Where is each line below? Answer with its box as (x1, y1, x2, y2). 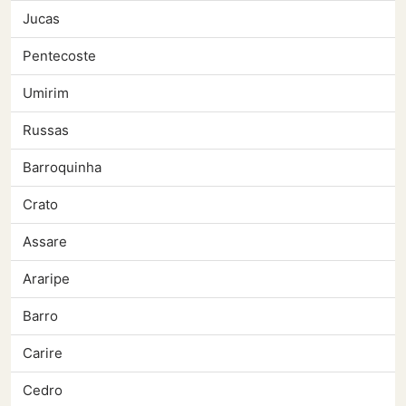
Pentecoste (23, 47, 96, 65)
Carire (23, 344, 63, 362)
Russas (23, 121, 69, 140)
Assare (23, 233, 67, 251)
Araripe (23, 270, 70, 288)
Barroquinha (23, 159, 101, 177)
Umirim (23, 84, 69, 102)
